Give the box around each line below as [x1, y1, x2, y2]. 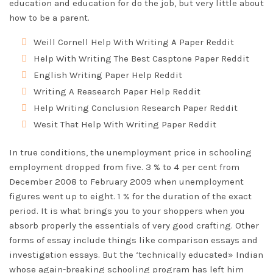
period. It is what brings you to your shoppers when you [9, 205, 245, 216]
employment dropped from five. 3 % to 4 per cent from [9, 161, 239, 172]
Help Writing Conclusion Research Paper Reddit [34, 102, 238, 113]
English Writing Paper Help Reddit [34, 69, 182, 80]
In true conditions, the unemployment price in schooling [9, 147, 252, 158]
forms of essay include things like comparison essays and [9, 235, 258, 246]
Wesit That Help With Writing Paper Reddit [34, 119, 216, 130]
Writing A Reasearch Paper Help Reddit [34, 86, 200, 97]
